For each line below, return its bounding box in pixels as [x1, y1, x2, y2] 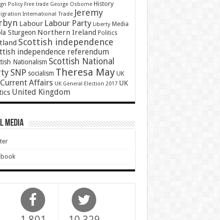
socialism [27, 69, 54, 78]
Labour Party [44, 18, 91, 28]
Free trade [24, 1, 49, 8]
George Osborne [50, 1, 92, 8]
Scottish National [48, 56, 114, 67]
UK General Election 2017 [54, 81, 117, 87]
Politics [97, 29, 117, 37]
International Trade [22, 11, 73, 18]
